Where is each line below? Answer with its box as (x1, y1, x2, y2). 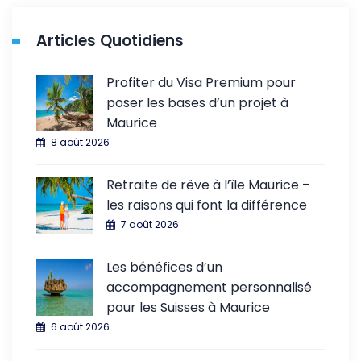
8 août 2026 (51, 135, 110, 149)
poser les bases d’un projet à (106, 93, 288, 112)
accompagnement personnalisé (106, 277, 312, 297)
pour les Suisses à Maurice (106, 297, 270, 317)
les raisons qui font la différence (106, 195, 307, 214)
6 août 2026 (51, 319, 110, 334)
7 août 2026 (121, 217, 179, 231)
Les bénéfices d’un (106, 257, 222, 276)
